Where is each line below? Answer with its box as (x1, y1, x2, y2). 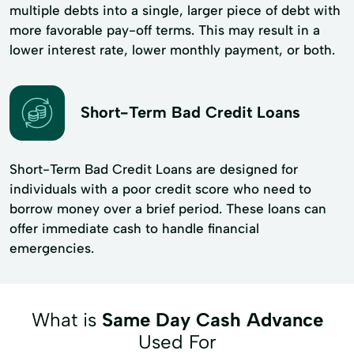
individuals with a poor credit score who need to (9, 180, 311, 197)
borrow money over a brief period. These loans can (9, 200, 326, 217)
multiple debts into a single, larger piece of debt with (9, 2, 341, 18)
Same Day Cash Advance (101, 307, 323, 331)
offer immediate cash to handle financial (9, 220, 259, 236)
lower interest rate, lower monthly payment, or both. (9, 41, 335, 58)
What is (31, 307, 102, 331)
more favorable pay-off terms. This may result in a (9, 21, 320, 38)
